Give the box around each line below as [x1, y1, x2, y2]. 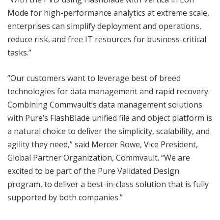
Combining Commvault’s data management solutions [7, 99, 202, 110]
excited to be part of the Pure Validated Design [7, 165, 179, 177]
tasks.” [7, 47, 31, 58]
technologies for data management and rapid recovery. [7, 86, 210, 97]
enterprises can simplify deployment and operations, [7, 21, 201, 32]
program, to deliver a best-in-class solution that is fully [7, 179, 209, 190]
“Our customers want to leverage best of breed [7, 73, 181, 84]
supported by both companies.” [7, 192, 123, 203]
